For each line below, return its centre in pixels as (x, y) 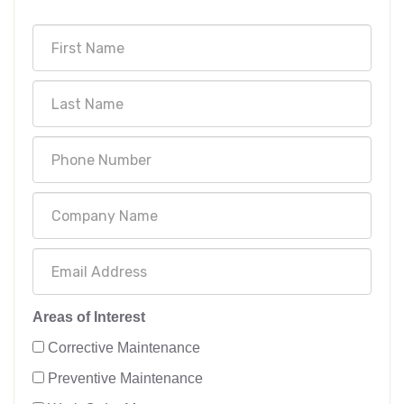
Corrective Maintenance (124, 348)
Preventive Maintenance (125, 378)
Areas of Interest (89, 317)
